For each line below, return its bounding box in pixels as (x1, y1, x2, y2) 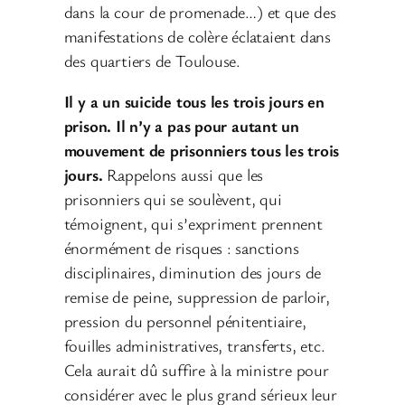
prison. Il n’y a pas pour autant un (63, 115, 300, 137)
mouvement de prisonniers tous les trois (63, 139, 340, 162)
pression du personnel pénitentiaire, (63, 310, 306, 333)
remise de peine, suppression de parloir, (63, 286, 330, 308)
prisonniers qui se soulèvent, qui (63, 188, 282, 211)
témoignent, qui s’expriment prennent (63, 212, 323, 235)
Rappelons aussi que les (102, 164, 264, 186)
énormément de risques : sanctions (63, 237, 299, 259)
